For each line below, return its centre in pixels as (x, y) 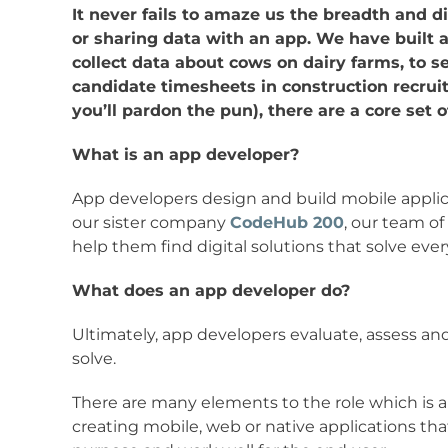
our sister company (150, 223)
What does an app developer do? (210, 291)
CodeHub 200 (286, 223)
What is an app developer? (185, 155)
